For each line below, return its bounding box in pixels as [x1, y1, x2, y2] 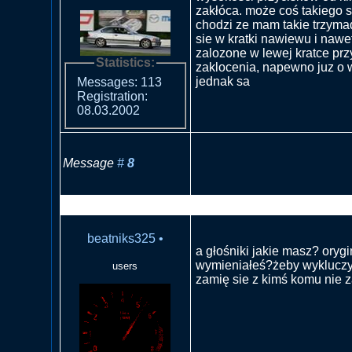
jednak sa [195, 74, 250, 88]
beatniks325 [86, 231, 156, 245]
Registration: [76, 90, 148, 104]
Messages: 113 [76, 75, 162, 90]
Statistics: [95, 55, 155, 69]
